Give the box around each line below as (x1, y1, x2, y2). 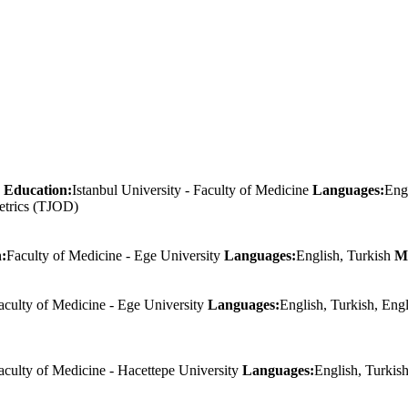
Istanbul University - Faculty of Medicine (72, 181, 312, 198)
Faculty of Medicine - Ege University (6, 247, 224, 263)
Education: (4, 181, 72, 198)
